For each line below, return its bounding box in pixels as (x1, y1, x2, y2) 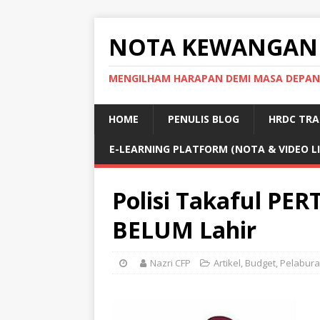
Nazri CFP (150, 256, 191, 269)
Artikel (214, 256, 241, 269)
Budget (245, 256, 276, 269)
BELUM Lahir (112, 214, 256, 245)
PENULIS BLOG (168, 112, 239, 126)
